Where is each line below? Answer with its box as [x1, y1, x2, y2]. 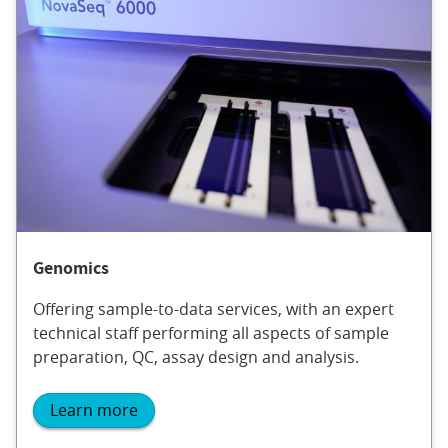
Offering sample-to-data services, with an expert [33, 297, 394, 320]
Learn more [50, 399, 138, 422]
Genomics [33, 255, 109, 279]
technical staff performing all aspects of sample [33, 321, 389, 344]
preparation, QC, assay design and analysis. [33, 345, 359, 368]
